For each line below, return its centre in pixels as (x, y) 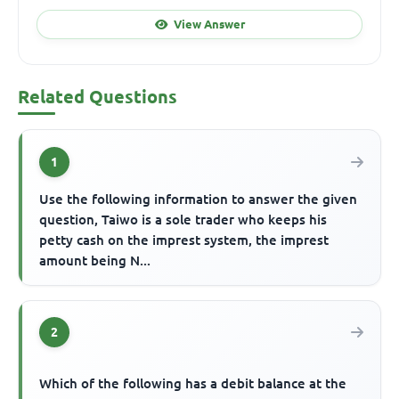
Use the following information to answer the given (199, 199)
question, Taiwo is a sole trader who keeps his (183, 219)
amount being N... (95, 260)
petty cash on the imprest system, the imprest (184, 240)
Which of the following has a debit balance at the (193, 383)
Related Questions (98, 97)
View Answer (209, 24)
